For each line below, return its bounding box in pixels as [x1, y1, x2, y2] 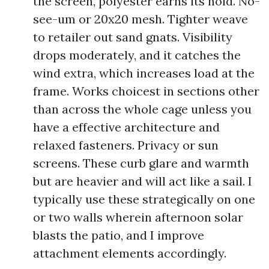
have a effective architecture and [33, 119, 220, 134]
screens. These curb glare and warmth [33, 156, 249, 171]
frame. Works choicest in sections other [33, 83, 259, 98]
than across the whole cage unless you [33, 101, 252, 116]
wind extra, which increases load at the [33, 65, 255, 80]
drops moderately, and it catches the [33, 47, 241, 62]
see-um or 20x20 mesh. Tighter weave [33, 11, 248, 26]
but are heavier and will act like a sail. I [33, 174, 252, 189]
